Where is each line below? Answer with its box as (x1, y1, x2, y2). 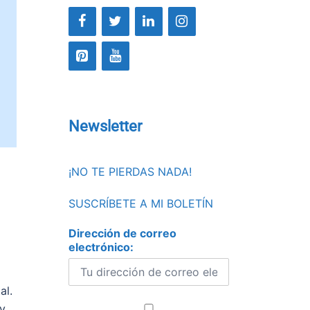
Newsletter (68, 118, 142, 135)
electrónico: (68, 240, 134, 254)
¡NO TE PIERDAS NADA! (68, 165, 192, 179)
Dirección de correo (68, 226, 176, 240)
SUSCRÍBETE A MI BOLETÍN (68, 197, 213, 210)
